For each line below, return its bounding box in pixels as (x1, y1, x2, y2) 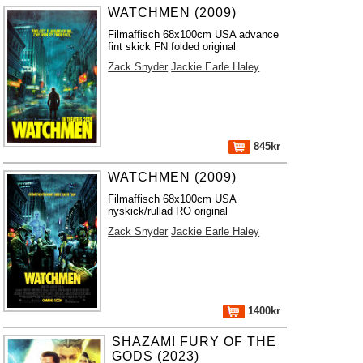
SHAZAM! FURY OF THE (111, 335, 276, 348)
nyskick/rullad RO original (108, 205, 228, 217)
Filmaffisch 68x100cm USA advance (108, 28, 280, 41)
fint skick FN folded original (108, 41, 237, 53)
